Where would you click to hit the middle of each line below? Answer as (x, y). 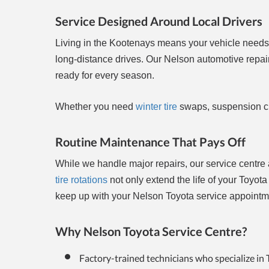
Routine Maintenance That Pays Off (150, 142)
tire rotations (81, 180)
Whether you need (95, 107)
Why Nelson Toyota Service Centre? (151, 231)
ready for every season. (106, 76)
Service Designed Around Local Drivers (159, 21)
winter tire (158, 107)
